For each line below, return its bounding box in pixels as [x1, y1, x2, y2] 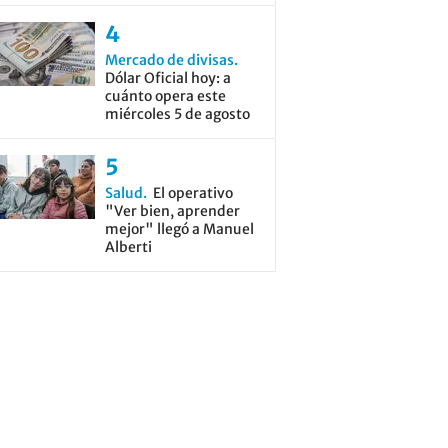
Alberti [104, 238, 152, 256]
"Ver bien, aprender [104, 202, 240, 220]
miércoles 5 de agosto [104, 105, 250, 123]
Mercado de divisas [104, 51, 234, 69]
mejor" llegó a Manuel [104, 220, 254, 238]
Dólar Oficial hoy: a [104, 69, 231, 87]
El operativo [152, 184, 233, 202]
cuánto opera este [104, 87, 226, 105]
